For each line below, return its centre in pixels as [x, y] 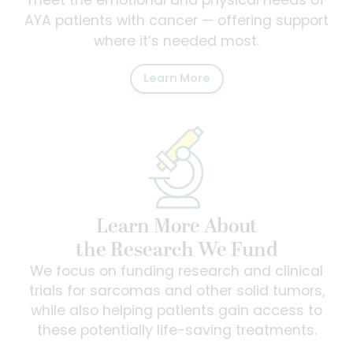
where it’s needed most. [176, 42]
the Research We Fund [176, 251]
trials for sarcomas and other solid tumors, [176, 292]
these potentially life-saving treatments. [176, 332]
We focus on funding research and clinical [176, 273]
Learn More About [176, 227]
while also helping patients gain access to [176, 312]
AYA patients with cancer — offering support [176, 21]
